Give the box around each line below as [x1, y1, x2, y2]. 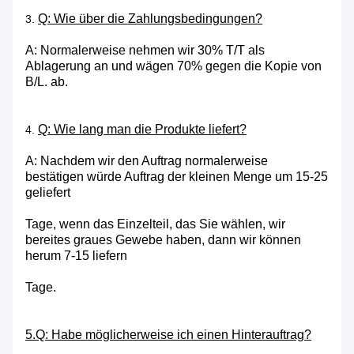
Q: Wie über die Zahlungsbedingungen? [38, 12, 262, 26]
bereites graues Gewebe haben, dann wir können [25, 233, 301, 247]
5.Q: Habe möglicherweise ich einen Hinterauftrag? [25, 328, 311, 342]
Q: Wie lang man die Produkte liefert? [38, 122, 247, 137]
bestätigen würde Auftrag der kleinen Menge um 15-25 [25, 170, 328, 184]
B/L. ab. [25, 75, 68, 89]
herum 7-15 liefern [25, 249, 127, 263]
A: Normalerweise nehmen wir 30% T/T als [25, 43, 265, 58]
